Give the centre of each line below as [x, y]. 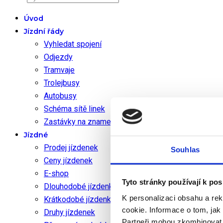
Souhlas [185, 149]
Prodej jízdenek [71, 148]
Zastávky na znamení [80, 122]
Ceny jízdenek [68, 161]
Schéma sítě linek [74, 109]
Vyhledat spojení [73, 44]
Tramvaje [59, 70]
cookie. [135, 210]
